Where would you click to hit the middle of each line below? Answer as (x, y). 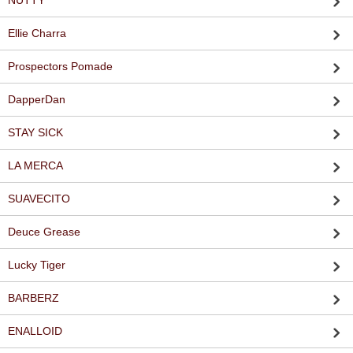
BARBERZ (33, 298)
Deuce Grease (44, 232)
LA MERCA (35, 165)
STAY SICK (35, 132)
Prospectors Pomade (60, 66)
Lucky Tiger (37, 265)
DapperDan (37, 99)
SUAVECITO (39, 199)
